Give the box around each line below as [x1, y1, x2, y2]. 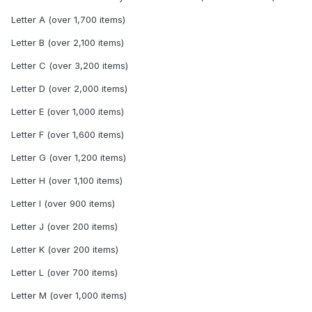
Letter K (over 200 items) [11, 243, 118, 255]
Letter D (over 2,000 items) [11, 82, 127, 94]
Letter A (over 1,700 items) [11, 13, 125, 25]
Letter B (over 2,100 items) [11, 36, 124, 48]
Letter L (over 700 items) [11, 266, 118, 278]
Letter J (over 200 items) [11, 220, 118, 232]
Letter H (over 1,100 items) [11, 174, 123, 186]
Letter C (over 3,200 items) [11, 59, 128, 71]
